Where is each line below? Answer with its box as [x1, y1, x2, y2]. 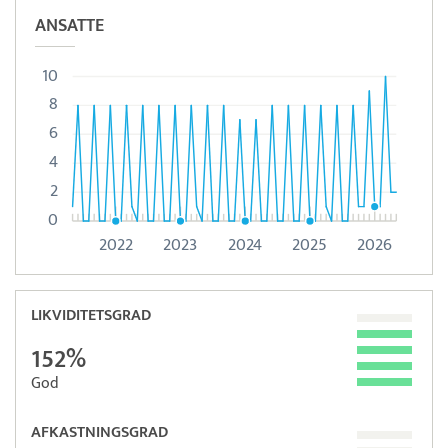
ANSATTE [35, 11, 104, 41]
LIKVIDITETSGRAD [31, 301, 151, 329]
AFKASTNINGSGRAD [31, 418, 168, 446]
